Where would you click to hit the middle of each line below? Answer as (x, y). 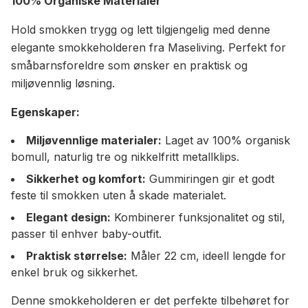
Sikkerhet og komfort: (86, 179)
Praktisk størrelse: (77, 256)
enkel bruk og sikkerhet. (74, 272)
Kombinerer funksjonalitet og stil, (198, 217)
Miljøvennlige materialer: (94, 140)
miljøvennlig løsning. (63, 83)
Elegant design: (68, 217)
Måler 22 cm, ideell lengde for (208, 256)
